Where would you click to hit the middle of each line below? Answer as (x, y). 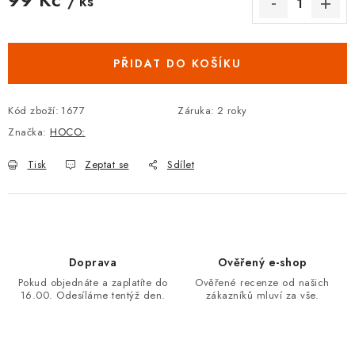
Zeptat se (107, 164)
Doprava (93, 262)
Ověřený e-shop (262, 262)
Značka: (29, 132)
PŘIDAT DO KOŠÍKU (177, 63)
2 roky (232, 111)
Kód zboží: (33, 111)
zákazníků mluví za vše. (262, 295)
